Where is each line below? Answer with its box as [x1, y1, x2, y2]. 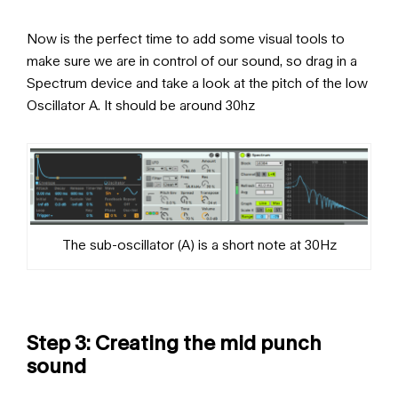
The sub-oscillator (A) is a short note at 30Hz [61, 236, 337, 253]
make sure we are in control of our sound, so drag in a [27, 52, 357, 69]
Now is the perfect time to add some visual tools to [27, 30, 345, 47]
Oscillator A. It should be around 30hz [27, 97, 255, 114]
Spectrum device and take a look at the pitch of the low [27, 75, 368, 92]
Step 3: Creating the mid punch [27, 330, 322, 355]
